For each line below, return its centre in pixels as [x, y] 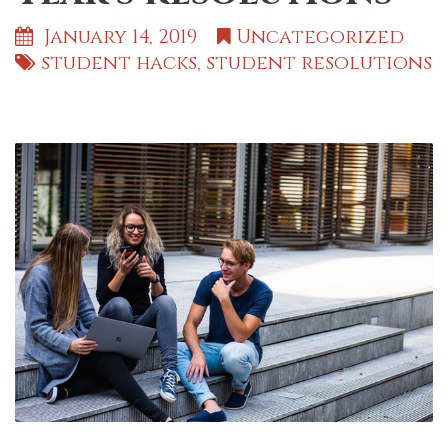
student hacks [119, 62]
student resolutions [319, 62]
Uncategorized [320, 36]
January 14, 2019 [128, 36]
